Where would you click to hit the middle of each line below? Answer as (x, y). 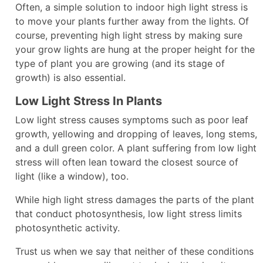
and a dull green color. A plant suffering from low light (136, 148)
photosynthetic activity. (69, 227)
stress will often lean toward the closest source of (127, 162)
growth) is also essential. (72, 77)
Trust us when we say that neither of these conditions (134, 251)
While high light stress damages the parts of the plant (135, 199)
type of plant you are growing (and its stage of (120, 63)
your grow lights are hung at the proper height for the (135, 49)
